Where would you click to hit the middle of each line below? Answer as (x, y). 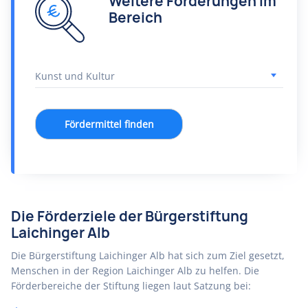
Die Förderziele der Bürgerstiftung (130, 216)
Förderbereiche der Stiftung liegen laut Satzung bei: (131, 286)
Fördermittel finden (109, 124)
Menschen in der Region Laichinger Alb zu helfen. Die (135, 271)
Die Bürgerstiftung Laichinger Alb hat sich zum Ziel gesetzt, (148, 255)
